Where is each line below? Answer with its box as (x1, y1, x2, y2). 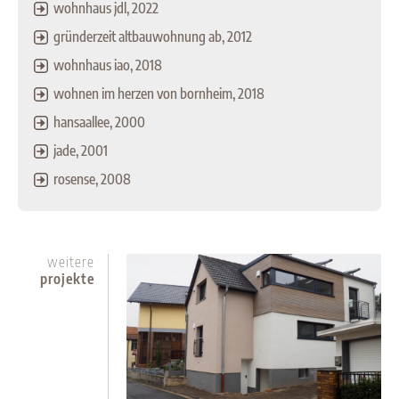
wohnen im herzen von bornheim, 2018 (53, 85, 265, 103)
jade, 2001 (53, 142, 108, 160)
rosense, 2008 (53, 170, 131, 189)
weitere (47, 253, 94, 272)
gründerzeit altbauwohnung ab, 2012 (53, 28, 252, 46)
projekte (40, 270, 94, 289)
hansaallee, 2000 (53, 113, 145, 132)
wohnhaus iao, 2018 (53, 56, 162, 75)
